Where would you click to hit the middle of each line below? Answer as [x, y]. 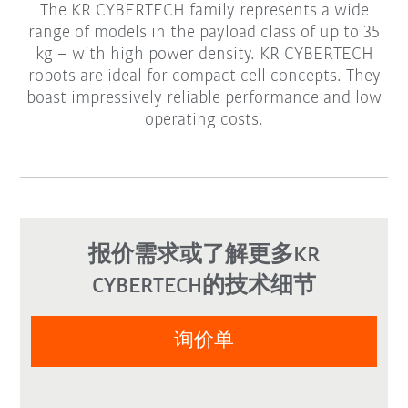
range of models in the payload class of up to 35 [204, 33]
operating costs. [204, 121]
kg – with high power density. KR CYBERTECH [204, 55]
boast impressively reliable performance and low [204, 99]
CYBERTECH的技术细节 [204, 287]
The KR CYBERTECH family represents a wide [204, 11]
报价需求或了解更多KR [204, 256]
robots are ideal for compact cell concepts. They [204, 77]
